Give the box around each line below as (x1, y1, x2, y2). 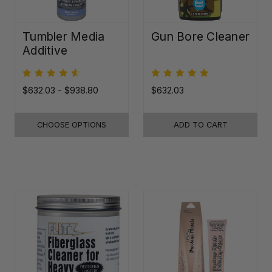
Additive (22, 42, 67, 58)
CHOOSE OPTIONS (37, 120, 106, 130)
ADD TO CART (173, 120, 228, 130)
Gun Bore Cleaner (151, 29, 250, 44)
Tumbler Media (22, 29, 105, 44)
